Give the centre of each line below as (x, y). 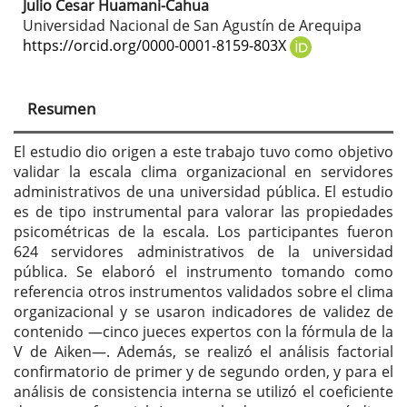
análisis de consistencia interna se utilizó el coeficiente (203, 392)
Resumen (61, 108)
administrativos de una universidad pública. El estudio (203, 192)
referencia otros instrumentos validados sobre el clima (203, 292)
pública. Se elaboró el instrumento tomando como (203, 272)
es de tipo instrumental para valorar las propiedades (203, 212)
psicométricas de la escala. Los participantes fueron (203, 232)
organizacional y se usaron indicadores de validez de (203, 312)
